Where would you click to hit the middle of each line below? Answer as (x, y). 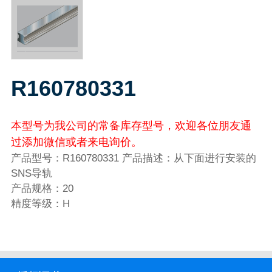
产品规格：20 (42, 188)
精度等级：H (40, 203)
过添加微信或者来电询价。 (76, 142)
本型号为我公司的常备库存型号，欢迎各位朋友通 (131, 125)
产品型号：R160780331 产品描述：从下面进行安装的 (133, 158)
